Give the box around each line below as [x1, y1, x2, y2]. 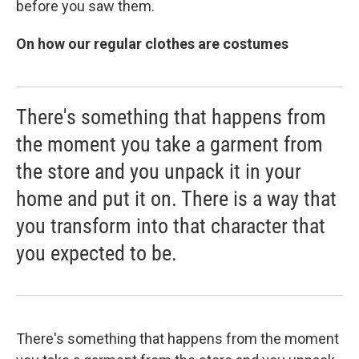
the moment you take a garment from [16, 131, 323, 156]
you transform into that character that [16, 213, 325, 238]
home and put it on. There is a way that [16, 186, 337, 211]
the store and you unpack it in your [16, 159, 301, 184]
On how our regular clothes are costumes [16, 34, 288, 52]
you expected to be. [16, 240, 177, 265]
